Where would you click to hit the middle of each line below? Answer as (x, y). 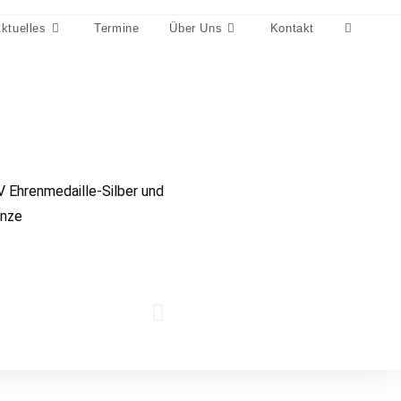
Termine (117, 29)
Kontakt (292, 29)
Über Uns (196, 29)
